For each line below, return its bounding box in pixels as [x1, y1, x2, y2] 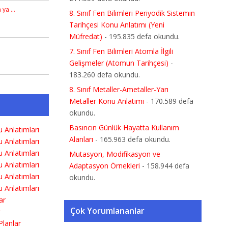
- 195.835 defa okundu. [102, 32, 180, 41]
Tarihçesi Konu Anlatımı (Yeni [69, 20, 164, 30]
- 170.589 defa [144, 96, 193, 106]
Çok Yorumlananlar [70, 205, 145, 216]
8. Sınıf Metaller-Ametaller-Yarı [69, 84, 168, 94]
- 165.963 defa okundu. [93, 134, 170, 144]
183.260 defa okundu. [69, 70, 140, 79]
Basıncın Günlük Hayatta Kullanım [69, 123, 179, 132]
